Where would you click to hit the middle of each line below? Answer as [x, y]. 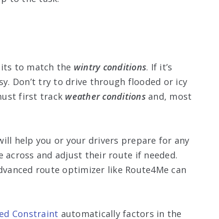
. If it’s [159, 67]
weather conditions [105, 96]
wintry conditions [110, 67]
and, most [170, 96]
